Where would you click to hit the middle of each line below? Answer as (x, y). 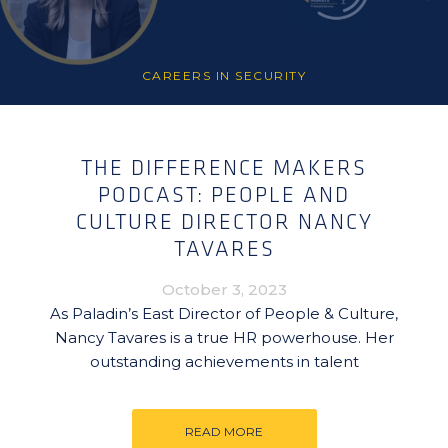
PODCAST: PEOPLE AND (224, 195)
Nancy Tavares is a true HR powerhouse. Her (224, 337)
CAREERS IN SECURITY (224, 75)
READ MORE (224, 431)
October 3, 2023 (224, 289)
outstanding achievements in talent (224, 361)
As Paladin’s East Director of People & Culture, (224, 313)
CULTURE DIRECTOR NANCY (224, 222)
